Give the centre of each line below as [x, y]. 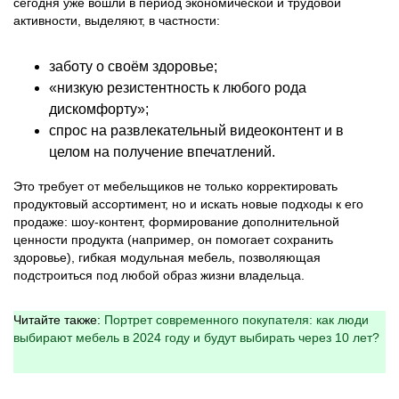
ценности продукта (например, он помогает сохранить [173, 240]
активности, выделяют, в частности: [117, 20]
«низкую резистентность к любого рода [178, 88]
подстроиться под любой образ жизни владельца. [159, 275]
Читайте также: [59, 320]
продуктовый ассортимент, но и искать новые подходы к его [188, 204]
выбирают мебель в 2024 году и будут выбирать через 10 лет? [196, 338]
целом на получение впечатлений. [162, 152]
